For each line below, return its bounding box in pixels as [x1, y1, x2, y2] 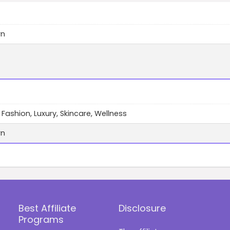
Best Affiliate [18, 201, 76, 215]
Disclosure [119, 201, 166, 215]
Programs [18, 213, 64, 226]
